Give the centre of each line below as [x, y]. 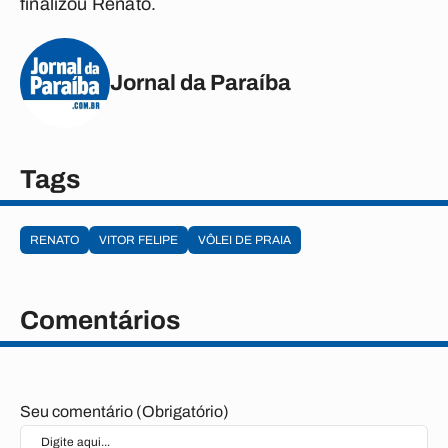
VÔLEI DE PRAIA [244, 240]
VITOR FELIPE [138, 240]
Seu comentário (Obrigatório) [124, 411]
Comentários [100, 320]
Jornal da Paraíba [200, 82]
